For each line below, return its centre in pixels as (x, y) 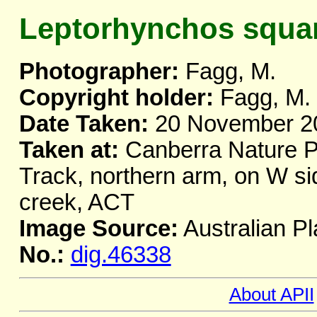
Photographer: (99, 72)
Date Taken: (83, 124)
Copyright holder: (116, 98)
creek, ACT (76, 203)
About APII (271, 295)
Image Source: (98, 229)
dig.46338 (121, 255)
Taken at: (69, 150)
